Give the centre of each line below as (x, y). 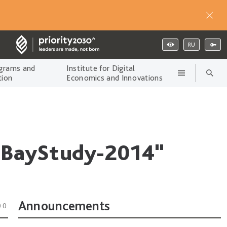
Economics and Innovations (115, 78)
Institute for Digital (101, 68)
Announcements (64, 205)
